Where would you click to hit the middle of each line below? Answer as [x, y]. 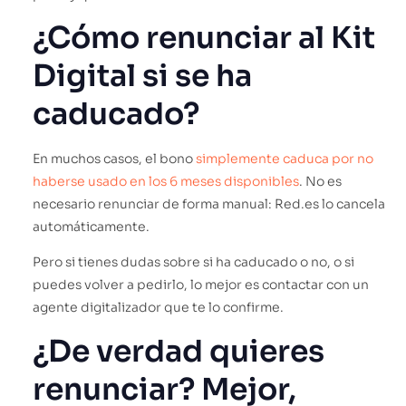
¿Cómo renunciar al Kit [204, 38]
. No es [320, 181]
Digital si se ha [142, 76]
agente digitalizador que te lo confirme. [158, 308]
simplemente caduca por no [285, 158]
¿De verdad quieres [179, 351]
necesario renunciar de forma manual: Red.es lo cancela [209, 203]
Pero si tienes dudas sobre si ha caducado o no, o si [193, 262]
